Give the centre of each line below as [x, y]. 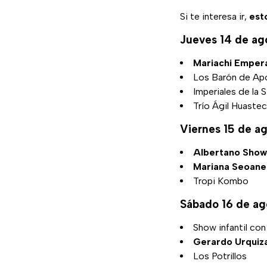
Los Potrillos [220, 256]
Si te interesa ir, [215, 17]
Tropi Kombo [221, 181]
